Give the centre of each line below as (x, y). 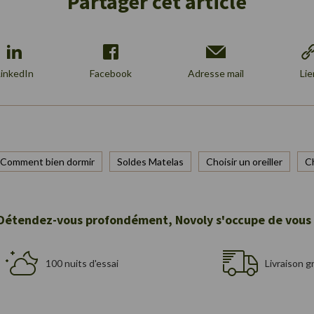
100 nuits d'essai (82, 263)
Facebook (110, 73)
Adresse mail (216, 73)
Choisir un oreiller (244, 162)
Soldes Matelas (150, 162)
